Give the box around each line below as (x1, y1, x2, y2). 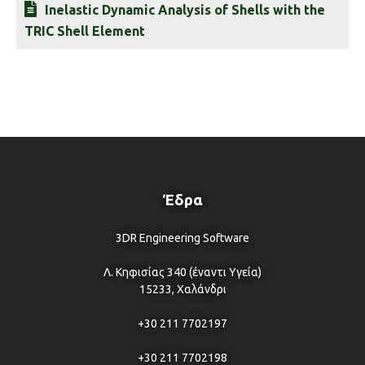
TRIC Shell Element (24, 24, 145, 38)
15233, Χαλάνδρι (139, 283, 226, 296)
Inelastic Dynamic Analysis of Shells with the (45, 2, 325, 17)
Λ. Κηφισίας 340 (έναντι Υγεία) (103, 266, 262, 279)
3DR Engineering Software (116, 231, 249, 244)
